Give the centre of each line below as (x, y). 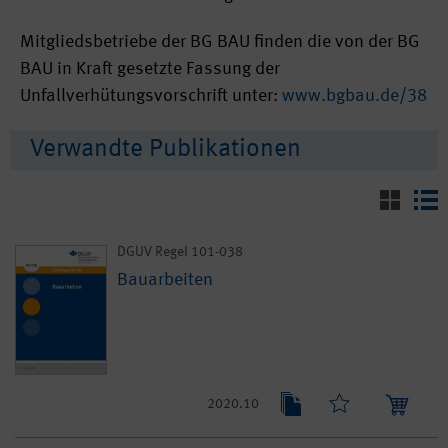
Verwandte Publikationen (165, 149)
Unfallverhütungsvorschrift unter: (151, 96)
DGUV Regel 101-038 (180, 252)
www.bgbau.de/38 (354, 96)
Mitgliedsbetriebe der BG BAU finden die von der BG (220, 42)
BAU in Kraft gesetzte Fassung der (150, 69)
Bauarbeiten (165, 280)
